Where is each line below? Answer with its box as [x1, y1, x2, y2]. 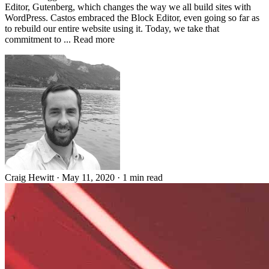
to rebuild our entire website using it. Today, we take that [5, 23, 219, 34]
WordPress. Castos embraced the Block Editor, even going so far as [5, 12, 259, 23]
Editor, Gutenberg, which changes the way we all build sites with [5, 1, 251, 12]
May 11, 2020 [62, 172, 117, 183]
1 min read [122, 172, 163, 183]
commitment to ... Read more [5, 34, 115, 44]
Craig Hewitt [5, 172, 54, 183]
